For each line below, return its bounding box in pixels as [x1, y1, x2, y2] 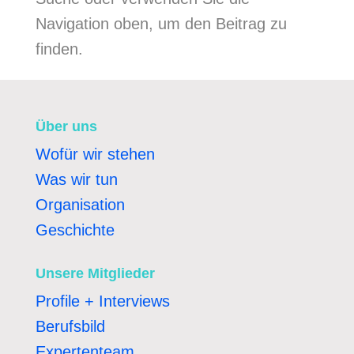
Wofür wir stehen [35, 145, 155, 163]
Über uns [35, 118, 97, 134]
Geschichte [35, 220, 115, 239]
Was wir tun [35, 170, 118, 188]
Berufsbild [35, 317, 105, 335]
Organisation [35, 195, 125, 213]
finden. [35, 40, 83, 58]
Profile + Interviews [35, 292, 170, 310]
